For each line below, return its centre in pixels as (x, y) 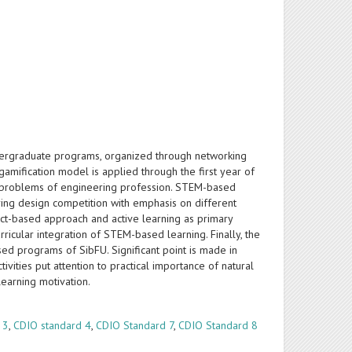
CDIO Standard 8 (218, 325)
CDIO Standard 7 (135, 325)
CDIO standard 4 (53, 325)
